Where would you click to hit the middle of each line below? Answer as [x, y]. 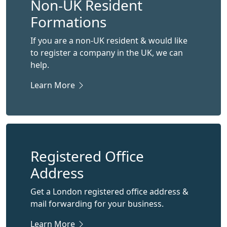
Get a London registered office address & [109, 192]
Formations [68, 22]
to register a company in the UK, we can [107, 53]
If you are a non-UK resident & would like [109, 41]
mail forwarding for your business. [97, 204]
